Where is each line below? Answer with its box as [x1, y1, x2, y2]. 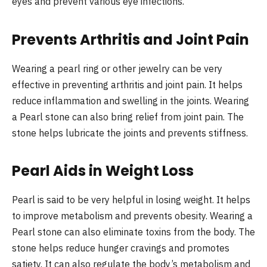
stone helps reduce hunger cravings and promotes [12, 241, 229, 254]
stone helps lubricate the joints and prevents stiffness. [12, 126, 248, 139]
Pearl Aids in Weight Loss [12, 160, 194, 181]
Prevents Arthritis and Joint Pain [12, 29, 249, 49]
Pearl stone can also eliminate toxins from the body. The [12, 225, 255, 238]
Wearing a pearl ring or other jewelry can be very [12, 62, 222, 74]
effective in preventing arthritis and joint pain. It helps [12, 78, 243, 91]
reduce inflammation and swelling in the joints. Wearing [12, 94, 249, 107]
